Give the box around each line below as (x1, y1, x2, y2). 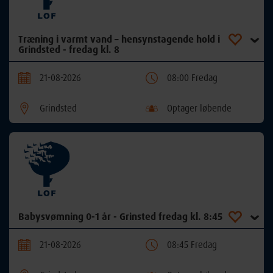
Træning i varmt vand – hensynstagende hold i (18, 32, 220, 45)
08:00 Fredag (167, 71, 218, 83)
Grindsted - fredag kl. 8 (18, 43, 119, 55)
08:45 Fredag (167, 238, 217, 250)
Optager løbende (167, 102, 232, 114)
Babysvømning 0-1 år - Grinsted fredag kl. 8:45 (18, 210, 222, 222)
